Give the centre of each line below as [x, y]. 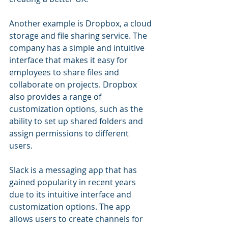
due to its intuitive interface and [71, 194]
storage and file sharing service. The [79, 36]
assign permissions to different [70, 133]
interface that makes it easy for [69, 60]
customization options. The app [71, 207]
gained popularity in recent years [74, 182]
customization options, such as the [77, 109]
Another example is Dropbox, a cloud [81, 23]
